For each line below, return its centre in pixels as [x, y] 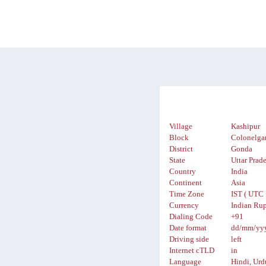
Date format [188, 228]
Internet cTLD [192, 251]
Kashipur [246, 127]
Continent [186, 183]
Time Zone [187, 194]
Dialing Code [191, 217]
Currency [184, 206]
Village [181, 127]
